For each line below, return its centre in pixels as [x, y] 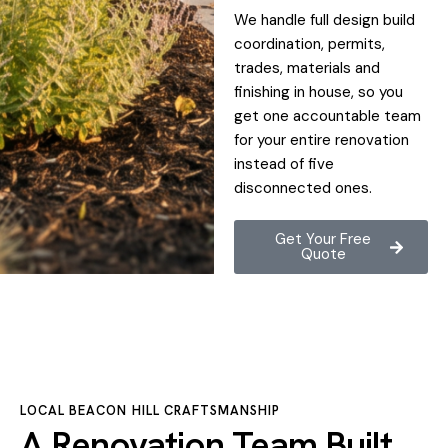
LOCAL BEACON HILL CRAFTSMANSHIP [150, 410]
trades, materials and [306, 68]
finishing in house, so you [318, 92]
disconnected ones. [302, 188]
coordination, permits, [309, 44]
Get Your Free [323, 239]
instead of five [283, 164]
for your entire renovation [321, 140]
